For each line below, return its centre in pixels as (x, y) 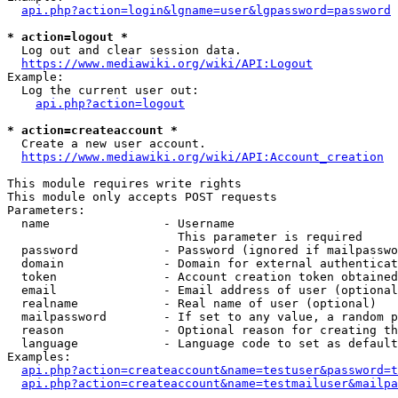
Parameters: (46, 210)
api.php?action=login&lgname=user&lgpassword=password (206, 10)
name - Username (121, 223)
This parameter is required (185, 237)
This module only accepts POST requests (142, 197)
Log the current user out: (103, 90)
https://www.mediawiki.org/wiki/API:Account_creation (203, 157)
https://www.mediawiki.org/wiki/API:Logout (167, 64)
